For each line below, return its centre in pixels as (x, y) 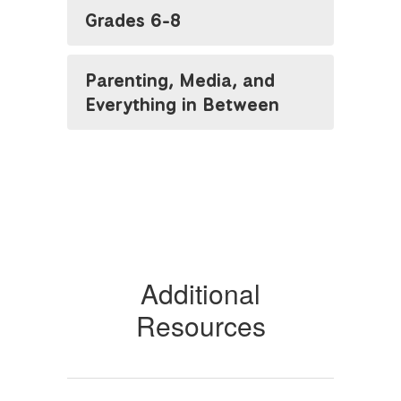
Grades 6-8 (133, 20)
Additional (200, 293)
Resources (200, 325)
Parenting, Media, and (180, 80)
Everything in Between (182, 104)
